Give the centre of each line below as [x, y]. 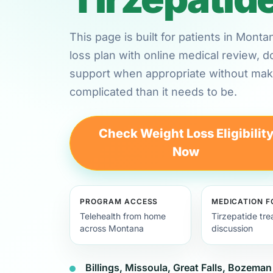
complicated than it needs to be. [153, 91]
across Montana [112, 228]
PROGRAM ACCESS [119, 201]
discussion [232, 228]
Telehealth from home [123, 216]
